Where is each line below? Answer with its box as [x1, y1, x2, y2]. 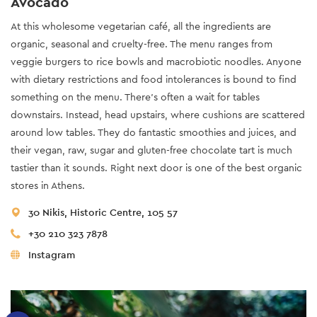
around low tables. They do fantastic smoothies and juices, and [11, 125, 296, 139]
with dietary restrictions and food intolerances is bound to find [11, 72, 296, 86]
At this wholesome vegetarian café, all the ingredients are [11, 19, 271, 33]
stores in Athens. [11, 178, 85, 192]
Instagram [28, 248, 75, 261]
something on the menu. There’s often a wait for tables [11, 90, 260, 103]
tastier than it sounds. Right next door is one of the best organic [11, 161, 302, 174]
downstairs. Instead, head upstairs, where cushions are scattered [11, 108, 305, 121]
